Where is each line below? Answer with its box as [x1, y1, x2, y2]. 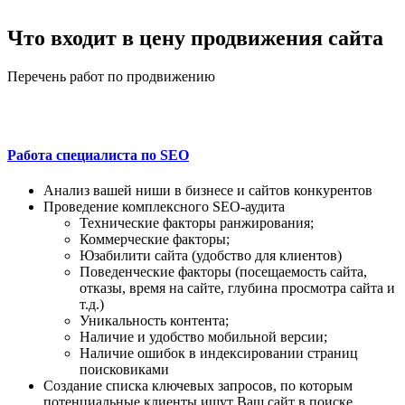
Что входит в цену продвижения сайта [7, 25, 383, 50]
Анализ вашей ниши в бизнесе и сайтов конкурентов [43, 183, 372, 199]
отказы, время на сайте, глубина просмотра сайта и [80, 280, 395, 297]
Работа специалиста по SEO [7, 147, 189, 164]
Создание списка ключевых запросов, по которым [43, 378, 353, 394]
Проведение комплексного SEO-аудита [43, 199, 285, 215]
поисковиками [80, 362, 169, 378]
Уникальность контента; [80, 313, 229, 329]
